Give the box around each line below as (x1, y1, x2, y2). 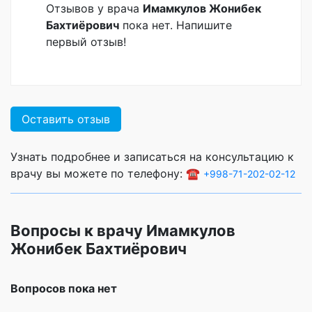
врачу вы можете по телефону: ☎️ (10, 166, 203, 180)
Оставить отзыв (22, 111, 110, 126)
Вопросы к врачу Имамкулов (10, 221, 235, 240)
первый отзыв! (46, 34, 126, 49)
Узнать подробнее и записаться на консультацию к (10, 149, 294, 164)
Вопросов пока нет (10, 281, 117, 295)
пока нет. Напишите (119, 17, 232, 32)
